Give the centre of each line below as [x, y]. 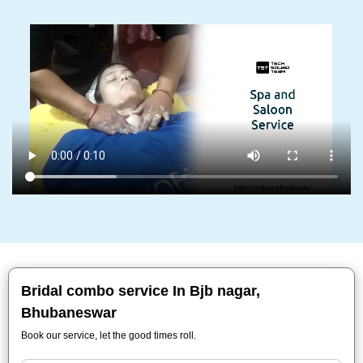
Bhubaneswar [69, 313]
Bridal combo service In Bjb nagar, [141, 291]
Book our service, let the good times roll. [109, 335]
